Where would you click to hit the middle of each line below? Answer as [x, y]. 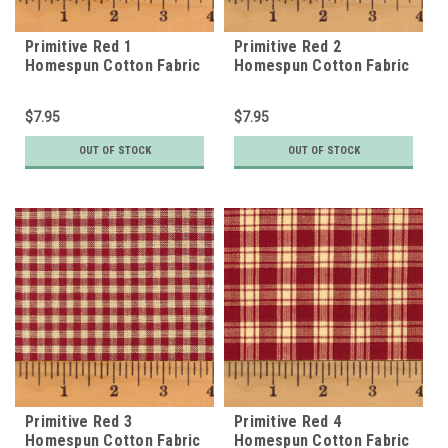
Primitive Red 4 [287, 421]
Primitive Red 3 [78, 421]
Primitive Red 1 [78, 46]
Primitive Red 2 [287, 46]
